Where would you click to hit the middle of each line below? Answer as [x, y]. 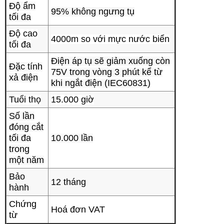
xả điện [23, 77]
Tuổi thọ [25, 99]
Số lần [22, 116]
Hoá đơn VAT [78, 209]
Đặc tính [26, 66]
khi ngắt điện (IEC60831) [101, 83]
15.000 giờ [72, 99]
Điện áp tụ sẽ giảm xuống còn [110, 61]
